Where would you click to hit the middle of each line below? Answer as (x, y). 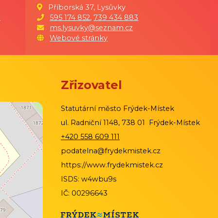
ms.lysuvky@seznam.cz (91, 28)
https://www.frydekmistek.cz (112, 165)
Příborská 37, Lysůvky (85, 8)
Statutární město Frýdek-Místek (118, 109)
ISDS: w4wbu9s (89, 179)
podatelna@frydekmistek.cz (111, 151)
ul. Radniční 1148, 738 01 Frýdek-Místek (130, 123)
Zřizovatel (91, 85)
